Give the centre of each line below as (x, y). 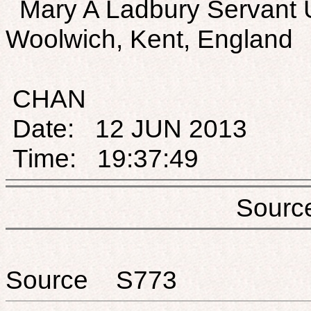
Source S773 (91, 279)
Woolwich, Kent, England (149, 39)
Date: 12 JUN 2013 (126, 128)
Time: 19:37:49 (102, 158)
